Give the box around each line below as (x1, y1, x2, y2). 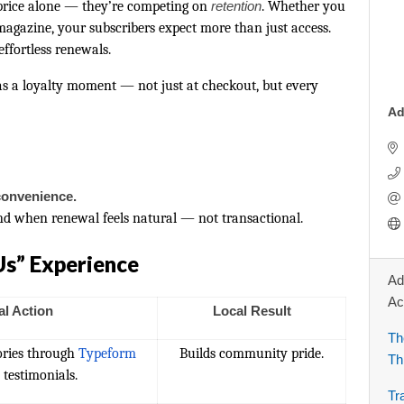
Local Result (212, 303, 291, 318)
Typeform (78, 345, 136, 362)
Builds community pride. (179, 345, 324, 362)
